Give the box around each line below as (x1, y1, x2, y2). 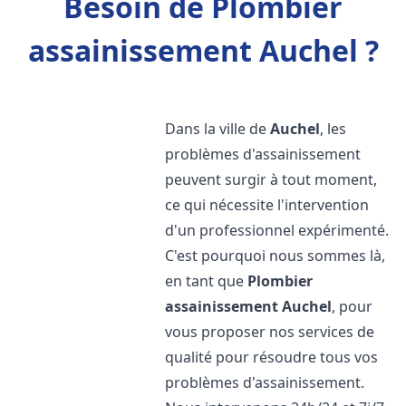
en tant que (165, 271, 248, 291)
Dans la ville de (165, 119, 271, 139)
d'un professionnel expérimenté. (165, 220, 390, 240)
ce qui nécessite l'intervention (165, 195, 370, 215)
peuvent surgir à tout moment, (165, 169, 378, 189)
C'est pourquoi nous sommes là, (165, 246, 386, 266)
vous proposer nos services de (165, 322, 375, 342)
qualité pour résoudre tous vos (165, 347, 379, 367)
